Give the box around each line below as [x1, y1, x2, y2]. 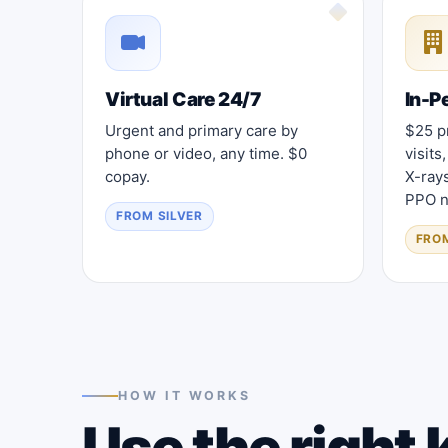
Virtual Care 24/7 [105, 87, 262, 111]
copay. [105, 166, 150, 186]
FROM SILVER [116, 208, 203, 223]
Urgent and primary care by [105, 120, 298, 140]
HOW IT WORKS [118, 387, 251, 403]
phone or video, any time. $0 [105, 143, 307, 163]
